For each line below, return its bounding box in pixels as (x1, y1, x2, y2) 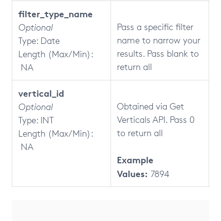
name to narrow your (117, 35, 200, 45)
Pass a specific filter (117, 21, 193, 32)
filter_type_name (18, 8, 93, 19)
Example (117, 154, 153, 165)
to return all (117, 127, 163, 138)
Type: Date (18, 35, 60, 46)
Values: (117, 168, 150, 179)
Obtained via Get (117, 101, 184, 111)
